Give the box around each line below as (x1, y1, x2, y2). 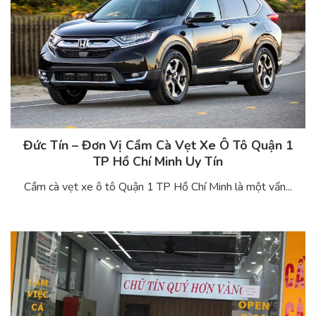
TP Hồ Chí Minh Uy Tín (93, 153, 223, 171)
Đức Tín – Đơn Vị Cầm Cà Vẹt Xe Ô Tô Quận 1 (23, 137, 293, 154)
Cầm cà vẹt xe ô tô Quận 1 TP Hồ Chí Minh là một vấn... (24, 179, 292, 195)
